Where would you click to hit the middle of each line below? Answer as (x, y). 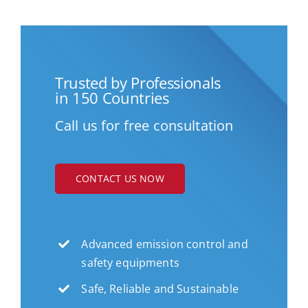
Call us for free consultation (144, 125)
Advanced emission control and (165, 244)
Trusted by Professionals (138, 82)
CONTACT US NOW (120, 178)
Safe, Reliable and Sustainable (160, 288)
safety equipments (130, 262)
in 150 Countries (112, 97)
